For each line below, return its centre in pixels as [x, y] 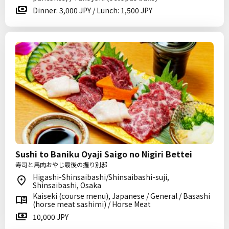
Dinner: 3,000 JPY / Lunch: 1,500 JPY [93, 10]
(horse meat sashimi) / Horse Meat [92, 204]
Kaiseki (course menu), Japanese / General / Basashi [121, 196]
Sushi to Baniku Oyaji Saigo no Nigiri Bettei [104, 154]
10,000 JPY [51, 217]
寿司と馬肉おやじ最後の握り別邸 [61, 164]
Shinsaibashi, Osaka [67, 185]
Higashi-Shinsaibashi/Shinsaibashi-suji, [101, 177]
